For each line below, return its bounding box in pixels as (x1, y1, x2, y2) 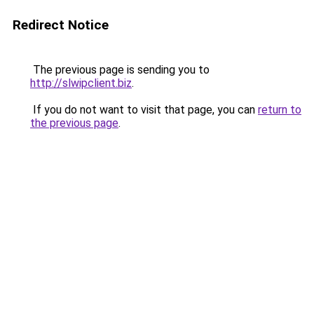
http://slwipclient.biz (30, 76, 132, 90)
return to (258, 103, 301, 116)
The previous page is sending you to (30, 63, 210, 76)
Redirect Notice (13, 17, 109, 33)
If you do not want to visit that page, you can (30, 103, 258, 116)
